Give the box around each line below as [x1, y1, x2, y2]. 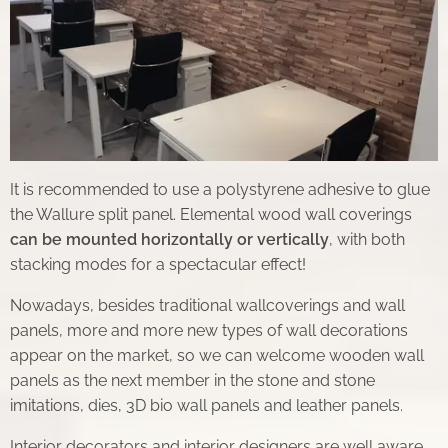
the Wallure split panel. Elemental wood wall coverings [10, 205, 412, 225]
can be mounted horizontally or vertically [10, 230, 329, 250]
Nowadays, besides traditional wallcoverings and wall [10, 296, 405, 316]
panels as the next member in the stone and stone [10, 371, 375, 391]
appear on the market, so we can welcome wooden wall [10, 346, 424, 366]
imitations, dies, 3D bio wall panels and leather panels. [10, 396, 403, 416]
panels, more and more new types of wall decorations [10, 321, 408, 341]
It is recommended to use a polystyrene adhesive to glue [10, 180, 430, 200]
